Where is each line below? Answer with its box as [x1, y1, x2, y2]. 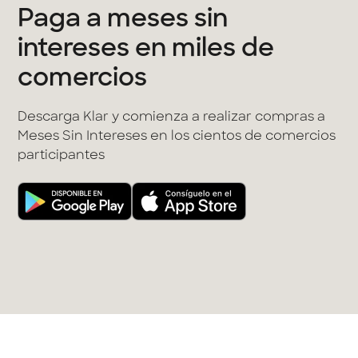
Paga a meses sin [18, 7, 229, 33]
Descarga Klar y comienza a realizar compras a [18, 111, 326, 125]
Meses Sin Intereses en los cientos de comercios [18, 130, 336, 144]
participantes [18, 149, 105, 163]
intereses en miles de [18, 37, 275, 62]
